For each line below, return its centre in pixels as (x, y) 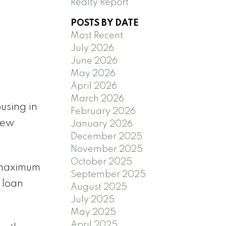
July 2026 (93, 48)
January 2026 (102, 124)
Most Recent (97, 36)
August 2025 (99, 187)
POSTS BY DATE (105, 23)
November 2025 (107, 149)
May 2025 (94, 212)
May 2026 (93, 73)
